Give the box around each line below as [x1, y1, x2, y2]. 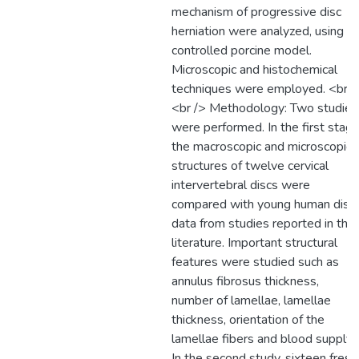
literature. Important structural [171, 234, 337, 252]
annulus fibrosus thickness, [171, 272, 319, 290]
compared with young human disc [171, 196, 355, 213]
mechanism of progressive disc [171, 3, 341, 21]
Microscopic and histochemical [171, 61, 337, 79]
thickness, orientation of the [171, 311, 325, 329]
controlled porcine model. [171, 42, 312, 59]
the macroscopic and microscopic [171, 138, 352, 155]
